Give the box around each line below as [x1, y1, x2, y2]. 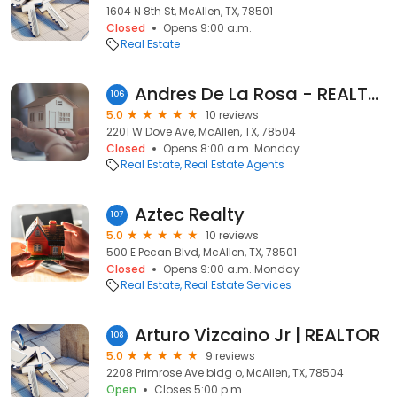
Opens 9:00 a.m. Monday [163, 261, 300, 276]
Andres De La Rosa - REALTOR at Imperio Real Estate [368, 82, 378, 106]
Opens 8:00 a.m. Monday [163, 141, 300, 156]
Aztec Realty [135, 202, 245, 227]
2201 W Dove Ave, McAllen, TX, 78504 [106, 124, 296, 139]
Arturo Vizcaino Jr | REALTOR [135, 323, 380, 347]
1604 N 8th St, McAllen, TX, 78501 [106, 4, 273, 19]
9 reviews [206, 348, 255, 363]
